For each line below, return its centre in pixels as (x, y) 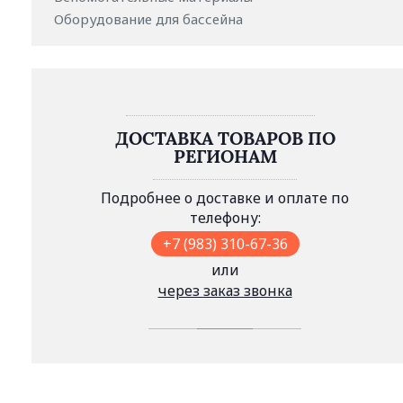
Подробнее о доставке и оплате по (225, 198)
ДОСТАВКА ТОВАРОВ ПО (225, 138)
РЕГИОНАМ (225, 156)
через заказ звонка (225, 291)
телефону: (225, 218)
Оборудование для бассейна (150, 19)
